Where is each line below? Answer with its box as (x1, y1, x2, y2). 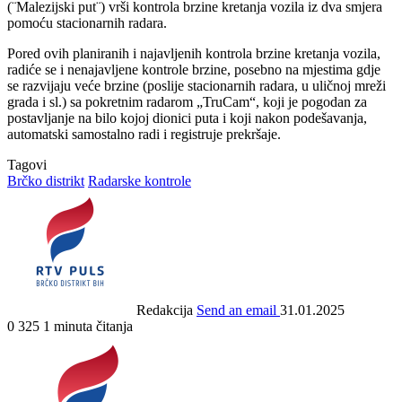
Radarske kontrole (88, 172, 191, 188)
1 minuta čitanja (43, 318, 133, 334)
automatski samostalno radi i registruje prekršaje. (7, 126, 281, 142)
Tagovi (7, 156, 47, 172)
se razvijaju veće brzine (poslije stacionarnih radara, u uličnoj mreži (7, 77, 386, 93)
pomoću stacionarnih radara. (7, 14, 167, 31)
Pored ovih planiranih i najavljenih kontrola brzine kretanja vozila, (7, 45, 380, 61)
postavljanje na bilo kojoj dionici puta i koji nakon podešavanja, (7, 109, 367, 126)
